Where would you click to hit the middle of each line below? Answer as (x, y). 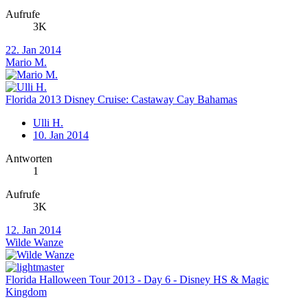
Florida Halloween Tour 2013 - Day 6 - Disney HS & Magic (137, 280)
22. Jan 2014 (33, 50)
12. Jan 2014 (33, 230)
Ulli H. (48, 123)
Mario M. (26, 63)
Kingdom (26, 292)
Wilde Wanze (34, 243)
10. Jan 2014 (61, 135)
